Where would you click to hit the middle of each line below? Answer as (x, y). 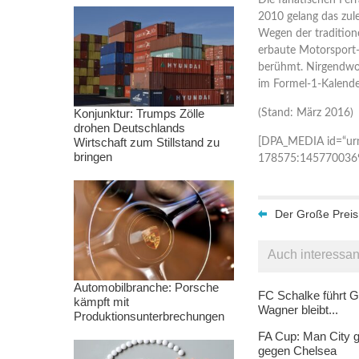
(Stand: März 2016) (306, 113)
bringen (93, 157)
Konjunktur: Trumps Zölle (139, 113)
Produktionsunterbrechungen (149, 316)
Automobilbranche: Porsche (146, 287)
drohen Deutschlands (129, 128)
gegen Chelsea (297, 350)
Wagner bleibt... (298, 309)
